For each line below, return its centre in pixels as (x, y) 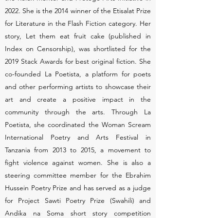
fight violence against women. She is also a (78, 163)
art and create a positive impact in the (78, 99)
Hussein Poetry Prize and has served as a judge (78, 188)
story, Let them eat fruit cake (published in (78, 36)
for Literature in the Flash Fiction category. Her (78, 23)
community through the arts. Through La (78, 112)
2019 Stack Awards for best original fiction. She (78, 61)
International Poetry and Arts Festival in (78, 137)
